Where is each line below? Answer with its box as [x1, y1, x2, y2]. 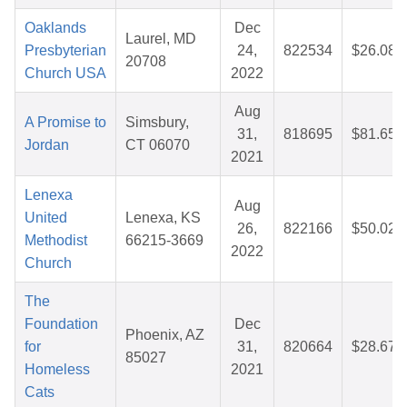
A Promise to [25, 114, 106, 131]
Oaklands [25, 20, 86, 36]
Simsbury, [125, 114, 189, 131]
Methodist [25, 233, 87, 249]
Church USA [25, 65, 106, 82]
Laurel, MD [125, 31, 196, 47]
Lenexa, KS [125, 210, 201, 226]
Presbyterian [25, 43, 106, 59]
